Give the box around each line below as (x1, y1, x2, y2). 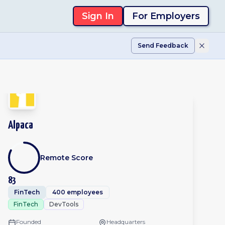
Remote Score (40, 153, 93, 162)
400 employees (52, 188, 103, 196)
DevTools (49, 200, 78, 208)
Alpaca (8, 120, 33, 131)
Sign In (81, 11, 114, 22)
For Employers (132, 11, 200, 22)
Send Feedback (138, 42, 188, 49)
